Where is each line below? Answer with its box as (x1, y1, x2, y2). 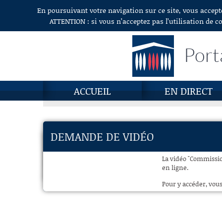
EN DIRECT (165, 84, 213, 98)
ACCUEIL (74, 84, 111, 98)
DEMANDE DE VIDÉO (51, 129, 154, 144)
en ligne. (162, 163, 188, 172)
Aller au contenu (6, 6, 56, 15)
